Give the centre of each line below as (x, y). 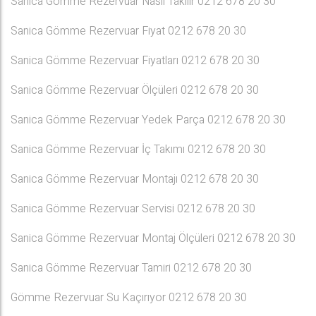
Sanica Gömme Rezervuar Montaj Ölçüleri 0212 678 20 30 (153, 238)
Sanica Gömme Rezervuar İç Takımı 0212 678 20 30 (138, 150)
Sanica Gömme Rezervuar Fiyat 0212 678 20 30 (128, 31)
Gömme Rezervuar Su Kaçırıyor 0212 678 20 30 (129, 298)
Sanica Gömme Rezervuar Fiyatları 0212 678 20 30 (135, 61)
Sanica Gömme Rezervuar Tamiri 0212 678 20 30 (131, 268)
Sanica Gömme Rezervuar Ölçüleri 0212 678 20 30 (135, 90)
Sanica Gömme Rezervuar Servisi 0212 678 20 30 (133, 209)
